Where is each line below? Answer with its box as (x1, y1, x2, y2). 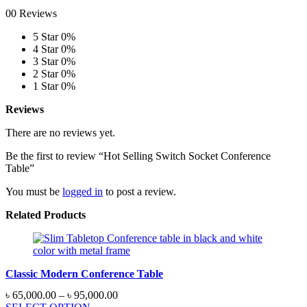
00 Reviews (5, 7, 57, 19)
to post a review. (103, 185, 176, 197)
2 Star (33, 67, 58, 79)
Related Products (5, 208, 86, 221)
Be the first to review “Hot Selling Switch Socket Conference (5, 149, 271, 162)
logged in (62, 185, 103, 197)
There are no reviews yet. (5, 126, 115, 138)
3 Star (33, 55, 58, 67)
